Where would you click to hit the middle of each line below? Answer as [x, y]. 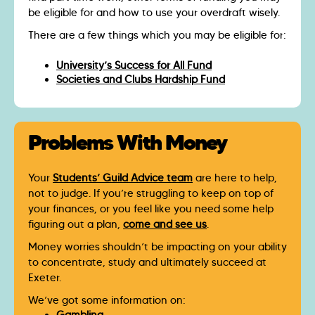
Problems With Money [127, 142]
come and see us [165, 225]
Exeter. [45, 278]
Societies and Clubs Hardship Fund [141, 80]
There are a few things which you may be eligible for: [157, 36]
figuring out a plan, [76, 225]
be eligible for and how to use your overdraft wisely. [157, 13]
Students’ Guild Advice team [123, 178]
